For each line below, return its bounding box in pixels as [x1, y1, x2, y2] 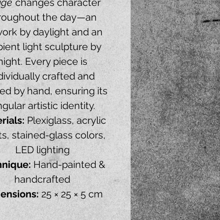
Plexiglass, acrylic [24, 114, 106, 126]
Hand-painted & [30, 159, 105, 170]
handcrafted [14, 173, 70, 185]
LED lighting [15, 144, 70, 156]
